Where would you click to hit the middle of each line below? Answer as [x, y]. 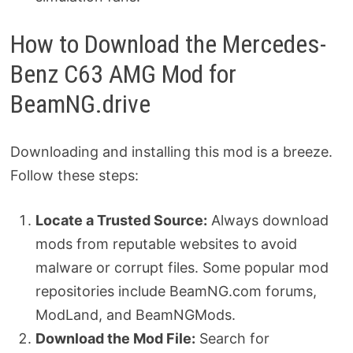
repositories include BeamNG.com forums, [176, 291]
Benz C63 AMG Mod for [123, 74]
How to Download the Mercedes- [168, 45]
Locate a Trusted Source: [121, 220]
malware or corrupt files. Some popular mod [182, 267]
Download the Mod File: [115, 338]
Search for [232, 338]
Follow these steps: [74, 175]
